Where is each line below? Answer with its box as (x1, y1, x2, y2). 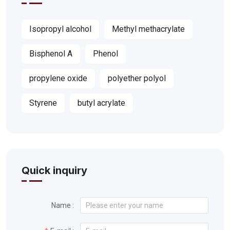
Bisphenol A (29, 49, 72, 59)
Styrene (29, 98, 57, 108)
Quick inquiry (22, 164, 87, 177)
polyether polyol (108, 73, 166, 84)
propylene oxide (29, 73, 87, 84)
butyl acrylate (78, 98, 125, 108)
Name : (51, 201, 74, 210)
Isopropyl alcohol (29, 24, 91, 34)
